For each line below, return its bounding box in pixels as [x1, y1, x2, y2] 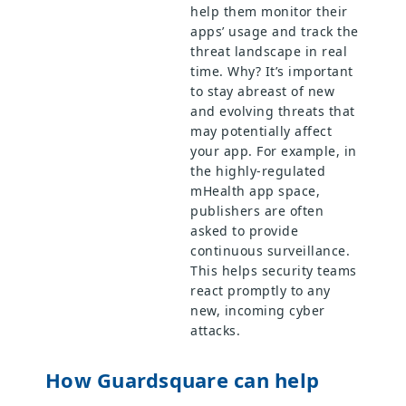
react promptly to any [190, 281, 331, 299]
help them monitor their [190, 2, 348, 20]
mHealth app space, [190, 181, 320, 199]
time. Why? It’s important [190, 62, 353, 80]
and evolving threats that [190, 101, 355, 120]
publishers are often [190, 201, 324, 219]
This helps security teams [190, 261, 357, 279]
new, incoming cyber [190, 301, 325, 319]
